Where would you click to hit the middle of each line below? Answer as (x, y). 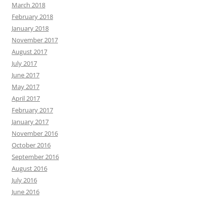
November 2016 (35, 133)
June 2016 (26, 191)
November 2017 (35, 40)
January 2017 (30, 121)
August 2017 (29, 51)
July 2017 (24, 63)
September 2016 (35, 156)
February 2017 (32, 110)
